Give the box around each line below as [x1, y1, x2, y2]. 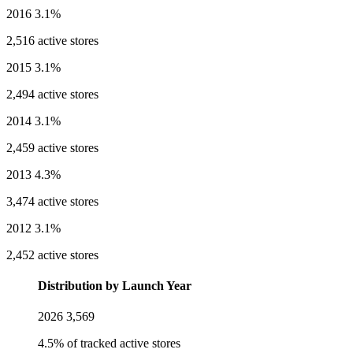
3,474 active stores [6, 194, 98, 208]
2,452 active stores [6, 247, 98, 262]
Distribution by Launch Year [38, 279, 191, 293]
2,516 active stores [6, 33, 98, 47]
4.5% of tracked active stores [38, 336, 180, 351]
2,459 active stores [6, 140, 98, 154]
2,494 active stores [6, 87, 98, 101]
